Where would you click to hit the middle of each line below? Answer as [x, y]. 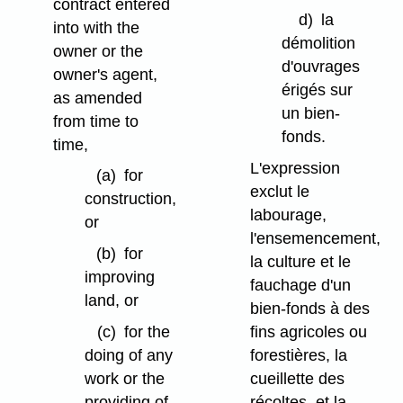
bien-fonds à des [309, 308]
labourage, [288, 215]
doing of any [128, 355]
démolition [318, 44]
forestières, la [298, 355]
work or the [124, 378]
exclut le [279, 191]
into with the [96, 27]
